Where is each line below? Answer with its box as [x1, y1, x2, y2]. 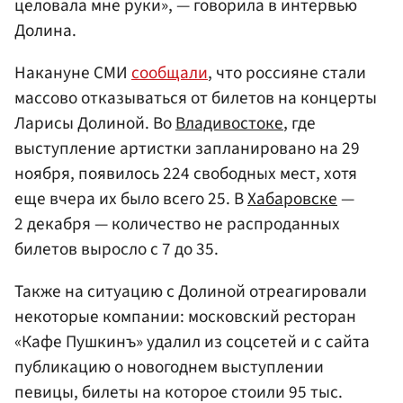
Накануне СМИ [14, 59, 131, 85]
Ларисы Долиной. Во [14, 110, 175, 136]
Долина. [14, 17, 76, 43]
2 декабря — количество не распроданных [14, 210, 340, 237]
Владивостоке [175, 110, 283, 136]
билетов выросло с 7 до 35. [14, 236, 219, 262]
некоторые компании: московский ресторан [14, 303, 356, 329]
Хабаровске [247, 185, 337, 211]
